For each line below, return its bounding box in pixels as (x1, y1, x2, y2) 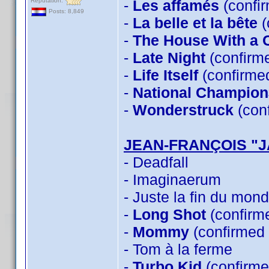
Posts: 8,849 (47, 8, 84, 15)
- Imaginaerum (124, 171, 221, 188)
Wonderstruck (133, 101, 234, 118)
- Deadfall (124, 154, 189, 171)
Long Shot (133, 206, 206, 223)
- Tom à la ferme (124, 241, 232, 258)
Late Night (133, 49, 205, 66)
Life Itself (133, 67, 198, 83)
